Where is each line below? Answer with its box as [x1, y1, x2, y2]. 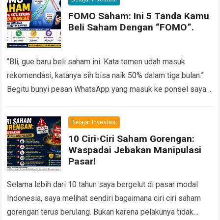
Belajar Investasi [71, 119, 117, 126]
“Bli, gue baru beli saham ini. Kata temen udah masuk [7, 57, 186, 67]
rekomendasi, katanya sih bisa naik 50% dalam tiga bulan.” [7, 71, 204, 81]
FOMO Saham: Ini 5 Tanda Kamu [68, 10, 210, 22]
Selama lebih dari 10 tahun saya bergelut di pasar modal [7, 180, 198, 190]
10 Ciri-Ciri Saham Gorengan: [68, 133, 195, 145]
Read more [53, 99, 88, 108]
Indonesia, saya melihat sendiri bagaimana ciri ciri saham [7, 193, 201, 203]
